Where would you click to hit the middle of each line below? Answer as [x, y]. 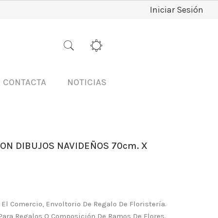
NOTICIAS [87, 82]
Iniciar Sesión [177, 10]
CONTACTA [25, 82]
